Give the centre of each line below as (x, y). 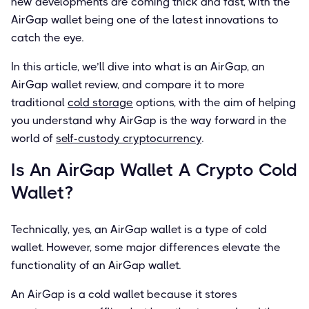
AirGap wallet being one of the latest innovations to (145, 19)
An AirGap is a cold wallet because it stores (124, 294)
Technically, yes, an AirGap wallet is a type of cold (139, 229)
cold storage (100, 102)
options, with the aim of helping (215, 102)
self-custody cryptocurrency (129, 138)
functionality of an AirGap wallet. (96, 265)
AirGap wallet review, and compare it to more (128, 84)
